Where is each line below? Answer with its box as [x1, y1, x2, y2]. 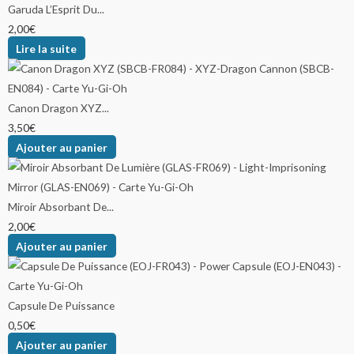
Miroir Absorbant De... [8, 199, 114, 213]
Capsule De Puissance [8, 298, 115, 312]
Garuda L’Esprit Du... [8, 2, 104, 16]
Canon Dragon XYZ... [8, 100, 109, 115]
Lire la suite [16, 41, 77, 55]
